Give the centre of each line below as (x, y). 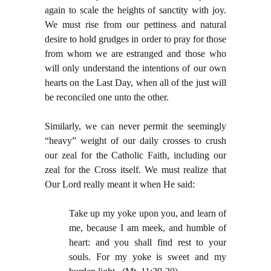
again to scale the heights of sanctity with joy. (135, 10)
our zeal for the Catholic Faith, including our (135, 155)
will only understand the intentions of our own (135, 68)
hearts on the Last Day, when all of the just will (135, 83)
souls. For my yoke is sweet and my (148, 257)
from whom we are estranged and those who (135, 54)
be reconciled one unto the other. (107, 97)
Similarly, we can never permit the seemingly (135, 126)
